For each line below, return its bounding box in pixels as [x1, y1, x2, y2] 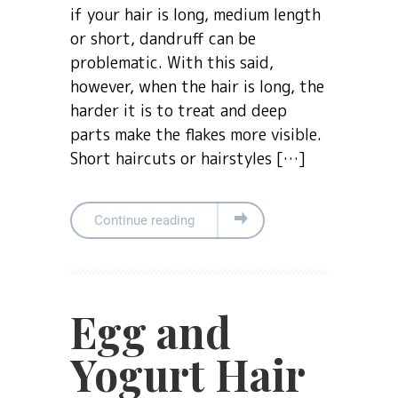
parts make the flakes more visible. [70, 123, 322, 146]
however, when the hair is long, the [70, 75, 324, 98]
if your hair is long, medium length [70, 3, 321, 26]
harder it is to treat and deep [70, 99, 287, 122]
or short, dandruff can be [70, 27, 256, 50]
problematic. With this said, [70, 51, 274, 74]
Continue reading [94, 211, 195, 228]
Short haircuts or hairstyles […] [70, 147, 306, 170]
